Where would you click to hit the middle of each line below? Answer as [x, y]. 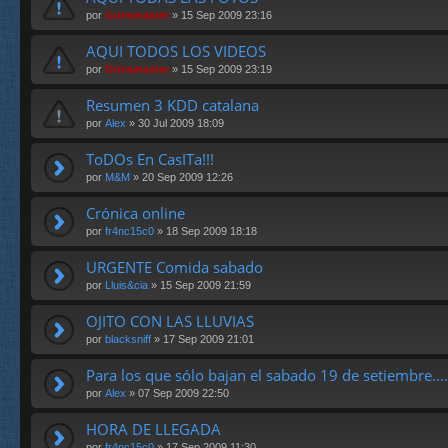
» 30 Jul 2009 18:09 [175, 123]
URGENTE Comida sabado [174, 267]
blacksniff [128, 339]
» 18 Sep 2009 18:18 [205, 231]
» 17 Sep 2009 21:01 [202, 339]
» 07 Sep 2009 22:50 [177, 393]
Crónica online [135, 213]
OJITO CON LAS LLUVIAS [170, 321]
